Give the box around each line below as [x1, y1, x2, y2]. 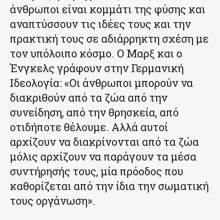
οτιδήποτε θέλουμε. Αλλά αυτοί [10, 120, 168, 135]
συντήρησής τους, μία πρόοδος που [10, 164, 183, 179]
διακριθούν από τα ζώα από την [10, 90, 167, 105]
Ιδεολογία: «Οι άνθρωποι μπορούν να [10, 76, 193, 90]
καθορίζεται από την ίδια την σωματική [10, 179, 209, 193]
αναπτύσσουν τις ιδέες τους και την [10, 17, 191, 31]
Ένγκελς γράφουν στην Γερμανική [10, 61, 184, 76]
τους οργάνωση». [10, 193, 95, 208]
